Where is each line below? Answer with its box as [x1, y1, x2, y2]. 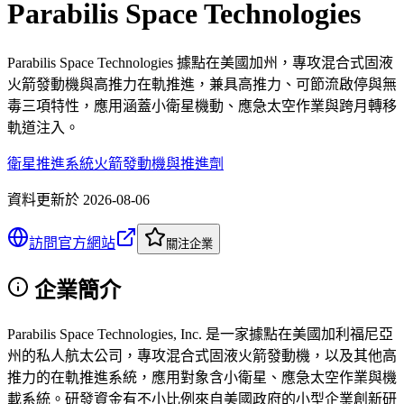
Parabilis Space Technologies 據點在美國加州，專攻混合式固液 [7, 54, 393, 70]
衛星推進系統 [7, 155, 94, 171]
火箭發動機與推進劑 [94, 155, 224, 171]
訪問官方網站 [29, 234, 115, 251]
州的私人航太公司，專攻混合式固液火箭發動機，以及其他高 [7, 347, 397, 363]
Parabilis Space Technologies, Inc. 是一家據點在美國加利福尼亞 [7, 326, 393, 342]
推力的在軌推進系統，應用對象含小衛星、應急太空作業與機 [7, 369, 397, 385]
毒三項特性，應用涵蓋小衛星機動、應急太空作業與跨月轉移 [7, 97, 397, 114]
